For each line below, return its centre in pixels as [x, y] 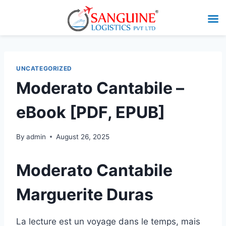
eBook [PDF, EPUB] [91, 112]
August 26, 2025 [83, 136]
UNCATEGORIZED [44, 68]
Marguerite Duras [85, 194]
